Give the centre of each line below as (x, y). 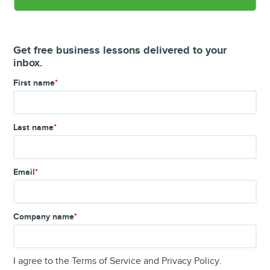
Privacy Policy (191, 261)
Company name (44, 216)
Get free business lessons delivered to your (120, 50)
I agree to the (43, 261)
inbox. (28, 63)
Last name (34, 127)
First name (34, 83)
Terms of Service (107, 261)
